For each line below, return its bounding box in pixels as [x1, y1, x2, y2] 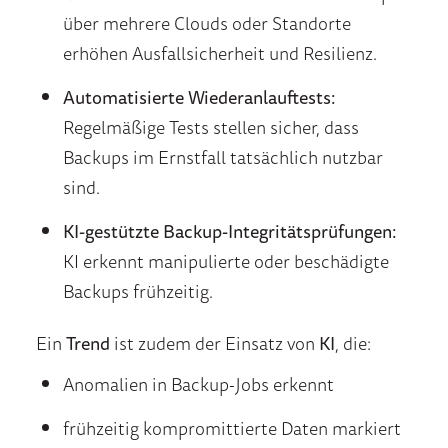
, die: [335, 329, 375, 358]
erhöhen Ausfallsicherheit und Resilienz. [62, 39, 377, 68]
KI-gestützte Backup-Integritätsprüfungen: [62, 217, 397, 246]
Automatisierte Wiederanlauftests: [62, 83, 336, 112]
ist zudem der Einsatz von [110, 329, 319, 358]
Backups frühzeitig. [62, 277, 213, 306]
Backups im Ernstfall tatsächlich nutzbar [62, 143, 383, 172]
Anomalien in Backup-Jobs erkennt [62, 370, 334, 399]
